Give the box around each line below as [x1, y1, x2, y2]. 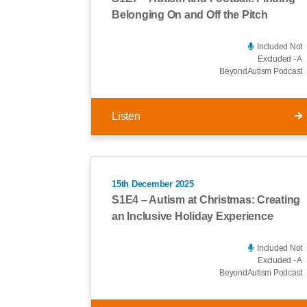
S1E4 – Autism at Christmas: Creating [112, 194, 300, 206]
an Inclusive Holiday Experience [112, 210, 273, 222]
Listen [112, 110, 140, 122]
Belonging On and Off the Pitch [112, 8, 268, 21]
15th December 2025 [112, 178, 194, 189]
